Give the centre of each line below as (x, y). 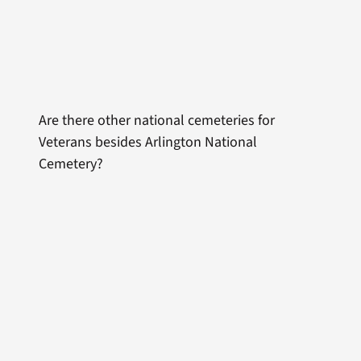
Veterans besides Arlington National (147, 142)
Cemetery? (71, 164)
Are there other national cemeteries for (156, 120)
